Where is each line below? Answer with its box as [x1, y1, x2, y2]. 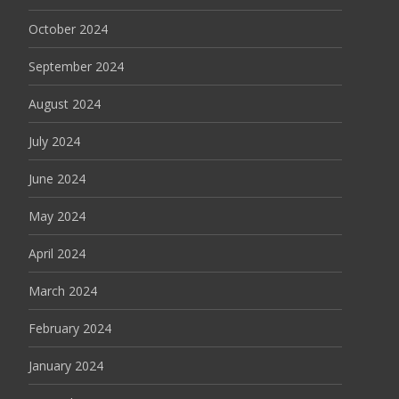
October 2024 [28, 20, 108, 37]
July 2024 [28, 133, 80, 150]
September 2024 [28, 58, 124, 75]
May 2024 [28, 208, 85, 224]
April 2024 [28, 245, 85, 262]
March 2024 [28, 282, 97, 299]
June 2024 [28, 170, 85, 187]
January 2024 [28, 357, 103, 374]
